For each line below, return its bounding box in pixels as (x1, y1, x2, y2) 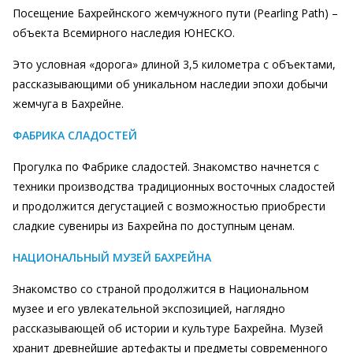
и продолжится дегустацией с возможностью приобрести (13, 199, 325, 214)
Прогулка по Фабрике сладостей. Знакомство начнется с (13, 159, 319, 174)
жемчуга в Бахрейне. (13, 96, 124, 111)
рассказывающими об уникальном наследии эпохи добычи (13, 76, 328, 91)
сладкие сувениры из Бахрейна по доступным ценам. (13, 218, 295, 233)
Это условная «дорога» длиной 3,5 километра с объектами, (13, 57, 336, 72)
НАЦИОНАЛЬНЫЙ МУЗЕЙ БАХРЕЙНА (13, 250, 211, 265)
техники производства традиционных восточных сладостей (13, 179, 335, 194)
